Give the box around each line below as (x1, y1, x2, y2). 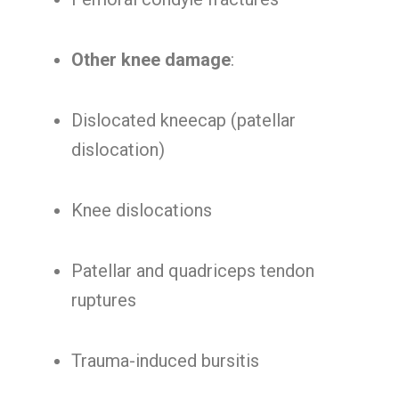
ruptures (71, 289, 136, 311)
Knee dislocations (71, 199, 212, 221)
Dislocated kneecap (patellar (71, 110, 296, 131)
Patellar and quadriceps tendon (71, 260, 314, 281)
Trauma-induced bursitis (71, 350, 259, 371)
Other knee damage (71, 49, 231, 70)
